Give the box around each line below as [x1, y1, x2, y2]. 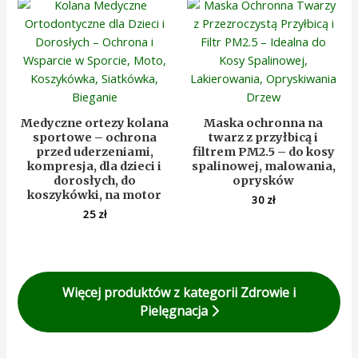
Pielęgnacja [139, 302, 211, 320]
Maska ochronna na [204, 115, 324, 130]
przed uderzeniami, [35, 144, 153, 159]
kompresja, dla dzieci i [27, 158, 162, 173]
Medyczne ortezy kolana [20, 115, 169, 130]
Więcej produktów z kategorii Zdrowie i [62, 284, 296, 302]
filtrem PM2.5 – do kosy [192, 144, 335, 159]
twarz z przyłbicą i [209, 129, 319, 145]
